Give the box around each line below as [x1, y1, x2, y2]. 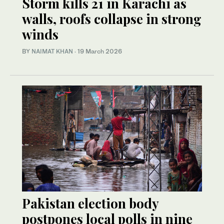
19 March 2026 [77, 47, 122, 55]
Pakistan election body [22, 194, 158, 212]
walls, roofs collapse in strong [22, 10, 201, 28]
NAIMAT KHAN [31, 47, 73, 55]
